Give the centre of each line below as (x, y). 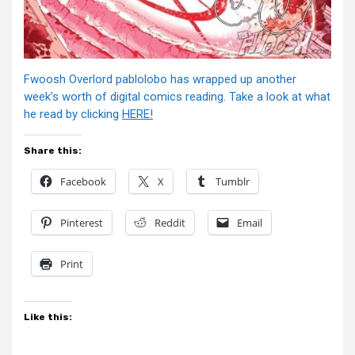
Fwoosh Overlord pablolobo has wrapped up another (160, 79)
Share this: (53, 151)
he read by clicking (73, 114)
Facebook (83, 181)
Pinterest (82, 223)
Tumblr (233, 181)
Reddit (170, 223)
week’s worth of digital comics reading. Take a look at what (177, 97)
